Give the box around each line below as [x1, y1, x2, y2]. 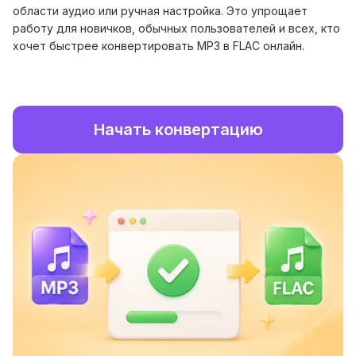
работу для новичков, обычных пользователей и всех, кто [13, 21, 340, 35]
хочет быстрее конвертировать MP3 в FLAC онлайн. [13, 38, 304, 52]
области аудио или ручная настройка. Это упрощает [13, 3, 308, 17]
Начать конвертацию [93, 119, 263, 139]
